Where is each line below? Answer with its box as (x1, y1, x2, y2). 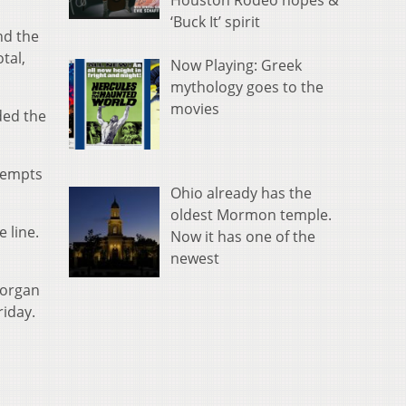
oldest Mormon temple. (170, 204, 332, 225)
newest (170, 247, 219, 268)
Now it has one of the (170, 226, 315, 246)
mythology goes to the (170, 77, 324, 98)
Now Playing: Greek (170, 55, 302, 76)
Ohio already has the (170, 182, 312, 203)
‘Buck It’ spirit (170, 12, 260, 33)
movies (170, 99, 219, 120)
